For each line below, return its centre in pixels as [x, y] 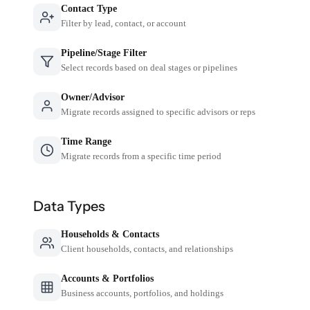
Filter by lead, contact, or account [124, 23]
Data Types [70, 206]
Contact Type [89, 8]
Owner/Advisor [93, 97]
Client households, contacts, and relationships [147, 248]
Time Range [86, 141]
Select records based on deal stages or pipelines [149, 67]
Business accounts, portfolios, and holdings [143, 293]
